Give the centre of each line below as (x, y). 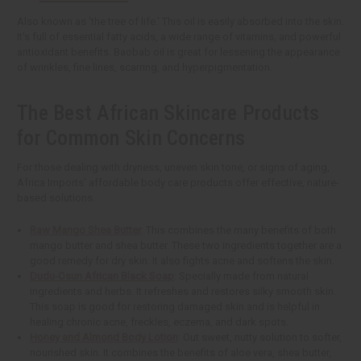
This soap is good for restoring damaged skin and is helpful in (175, 306)
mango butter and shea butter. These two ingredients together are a (186, 245)
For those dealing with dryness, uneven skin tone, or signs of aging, (173, 167)
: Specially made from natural (242, 276)
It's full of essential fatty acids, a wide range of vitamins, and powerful (179, 37)
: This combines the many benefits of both (239, 230)
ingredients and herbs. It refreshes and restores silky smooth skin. (183, 291)
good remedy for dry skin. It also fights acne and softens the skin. (183, 260)
